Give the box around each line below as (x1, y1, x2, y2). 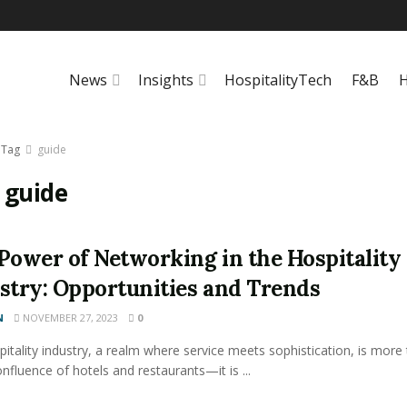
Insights (138, 70, 194, 90)
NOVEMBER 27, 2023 (19, 311, 118, 324)
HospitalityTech (224, 70, 332, 90)
